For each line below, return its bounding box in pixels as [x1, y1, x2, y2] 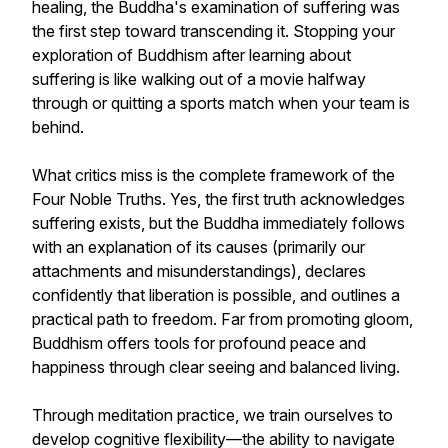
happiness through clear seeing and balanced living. [32, 357, 400, 377]
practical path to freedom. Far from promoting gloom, [32, 309, 413, 329]
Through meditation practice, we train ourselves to [32, 405, 393, 425]
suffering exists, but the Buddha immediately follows [32, 213, 405, 233]
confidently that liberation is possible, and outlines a [32, 285, 400, 305]
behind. [32, 117, 84, 137]
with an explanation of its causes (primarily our [32, 237, 365, 257]
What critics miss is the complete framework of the [32, 165, 395, 185]
